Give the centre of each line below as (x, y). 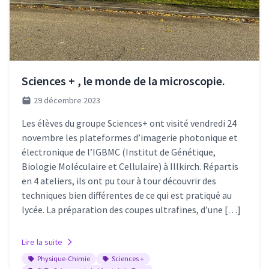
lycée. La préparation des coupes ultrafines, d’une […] (131, 210)
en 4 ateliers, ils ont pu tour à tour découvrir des (119, 181)
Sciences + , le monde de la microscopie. (123, 81)
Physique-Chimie (64, 258)
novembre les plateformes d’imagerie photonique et (130, 138)
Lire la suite (42, 242)
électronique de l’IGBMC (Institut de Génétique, (119, 152)
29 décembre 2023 (67, 100)
